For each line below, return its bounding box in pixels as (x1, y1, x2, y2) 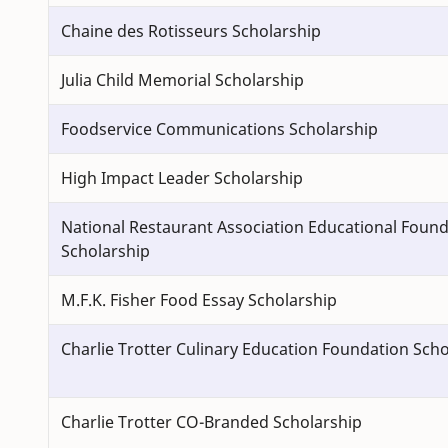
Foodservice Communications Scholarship (61, 118, 378, 141)
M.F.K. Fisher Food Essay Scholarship (61, 289, 337, 312)
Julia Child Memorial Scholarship (61, 69, 304, 92)
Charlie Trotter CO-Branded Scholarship (61, 411, 362, 434)
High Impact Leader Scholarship (61, 167, 303, 190)
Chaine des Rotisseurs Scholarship (61, 20, 321, 43)
